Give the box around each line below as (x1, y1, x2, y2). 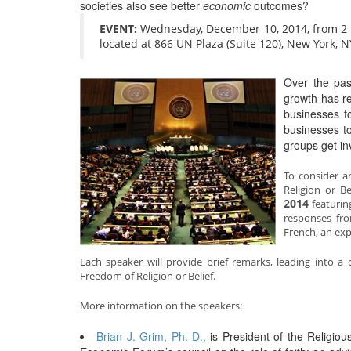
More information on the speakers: (80, 299, 242, 313)
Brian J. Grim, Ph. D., (96, 328, 206, 344)
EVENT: (100, 21, 141, 36)
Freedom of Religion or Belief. (80, 269, 215, 283)
